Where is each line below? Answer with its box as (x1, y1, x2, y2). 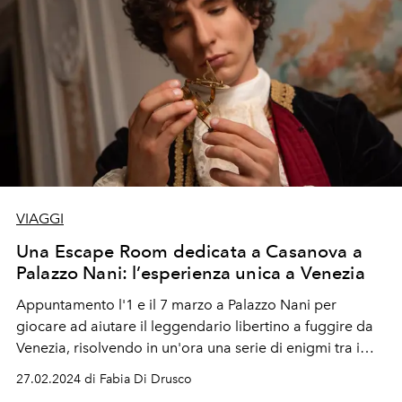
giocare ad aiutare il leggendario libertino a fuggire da (16, 317, 373, 335)
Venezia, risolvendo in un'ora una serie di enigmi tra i (16, 338, 360, 356)
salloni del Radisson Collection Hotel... (16, 360, 266, 378)
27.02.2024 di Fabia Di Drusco (16, 371, 192, 387)
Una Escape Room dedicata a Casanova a (16, 240, 363, 262)
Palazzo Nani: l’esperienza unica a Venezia (16, 261, 365, 284)
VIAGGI (16, 209, 64, 227)
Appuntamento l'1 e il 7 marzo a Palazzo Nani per (16, 295, 336, 313)
